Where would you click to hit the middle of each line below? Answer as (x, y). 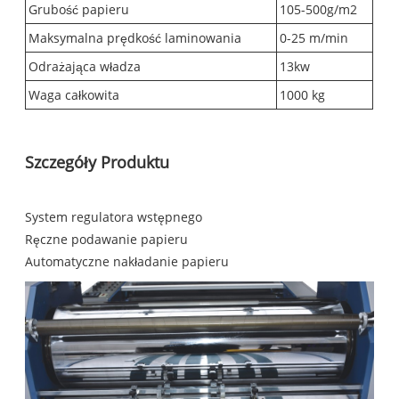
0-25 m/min (314, 38)
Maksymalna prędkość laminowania (135, 38)
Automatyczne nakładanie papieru (127, 262)
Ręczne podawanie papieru (107, 240)
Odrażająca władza (85, 67)
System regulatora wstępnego (114, 217)
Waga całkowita (74, 95)
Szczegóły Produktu (98, 163)
